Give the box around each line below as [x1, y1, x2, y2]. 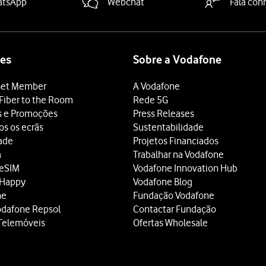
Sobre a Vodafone [133, 53, 221, 66]
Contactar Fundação [133, 203, 216, 215]
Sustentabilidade [133, 121, 204, 133]
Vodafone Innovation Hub [133, 162, 237, 174]
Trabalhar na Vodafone [133, 148, 224, 160]
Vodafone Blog [133, 176, 192, 188]
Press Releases [133, 107, 194, 119]
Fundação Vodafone [133, 189, 214, 201]
